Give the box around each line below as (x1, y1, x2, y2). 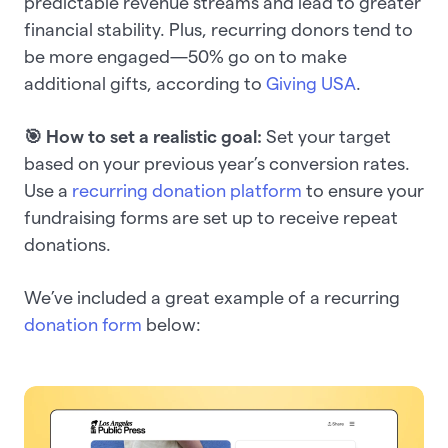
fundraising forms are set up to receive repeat (24, 208, 398, 228)
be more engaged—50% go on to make (24, 47, 347, 67)
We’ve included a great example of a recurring (24, 288, 400, 308)
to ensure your (302, 181, 424, 201)
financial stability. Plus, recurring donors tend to (24, 20, 413, 40)
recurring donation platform (72, 181, 302, 201)
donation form (24, 315, 142, 335)
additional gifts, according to (24, 74, 266, 94)
